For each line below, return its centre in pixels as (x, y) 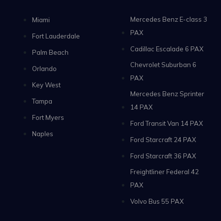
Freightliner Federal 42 (165, 171)
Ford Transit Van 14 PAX (166, 123)
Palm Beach (50, 52)
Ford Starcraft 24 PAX (163, 139)
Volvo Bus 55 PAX (157, 201)
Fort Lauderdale (56, 36)
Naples (43, 133)
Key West (46, 85)
